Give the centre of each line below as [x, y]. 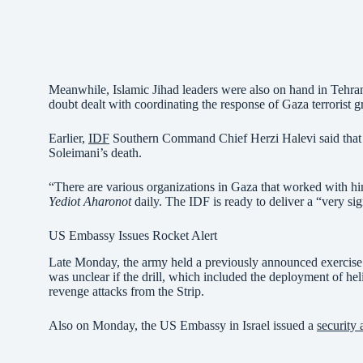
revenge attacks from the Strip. [126, 292]
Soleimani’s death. [95, 153]
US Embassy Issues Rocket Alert [133, 236]
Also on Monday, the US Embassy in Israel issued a [183, 326]
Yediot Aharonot [90, 202]
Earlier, [68, 139]
